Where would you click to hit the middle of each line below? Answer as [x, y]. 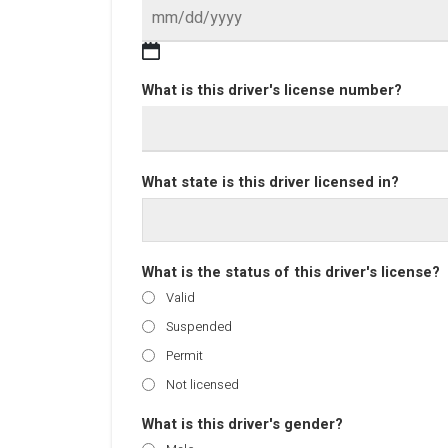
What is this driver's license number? [272, 90]
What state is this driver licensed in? [270, 182]
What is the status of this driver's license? [291, 272]
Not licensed [202, 384]
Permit [184, 355]
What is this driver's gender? [242, 424]
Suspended [199, 326]
